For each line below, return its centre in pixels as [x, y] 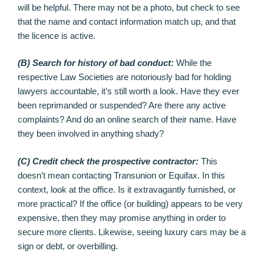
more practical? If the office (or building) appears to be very [130, 203]
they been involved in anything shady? [91, 134]
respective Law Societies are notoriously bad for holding [124, 77]
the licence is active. [57, 35]
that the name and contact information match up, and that [127, 21]
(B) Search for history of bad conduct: [96, 63]
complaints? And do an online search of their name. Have [127, 120]
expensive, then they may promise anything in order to [122, 217]
